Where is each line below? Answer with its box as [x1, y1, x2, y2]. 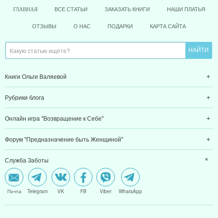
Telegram [27, 188, 48, 195]
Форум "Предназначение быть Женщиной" [5, 135, 123, 144]
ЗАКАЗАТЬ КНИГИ [104, 5, 150, 13]
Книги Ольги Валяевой [5, 72, 67, 81]
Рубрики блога [5, 93, 44, 102]
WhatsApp [119, 188, 142, 195]
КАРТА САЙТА [150, 21, 186, 30]
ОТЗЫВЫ [32, 21, 56, 30]
